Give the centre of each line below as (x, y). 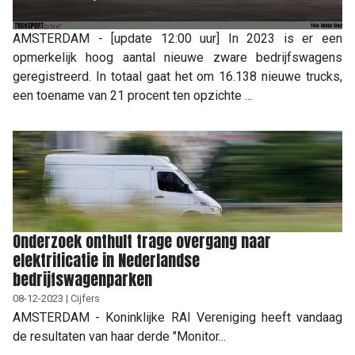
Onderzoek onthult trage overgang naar (142, 241)
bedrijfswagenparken (82, 279)
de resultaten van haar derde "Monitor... (119, 336)
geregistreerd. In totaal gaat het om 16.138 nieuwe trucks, (177, 76)
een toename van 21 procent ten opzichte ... (132, 95)
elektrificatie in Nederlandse (106, 260)
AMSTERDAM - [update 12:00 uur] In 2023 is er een (177, 38)
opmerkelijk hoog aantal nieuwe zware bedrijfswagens (177, 57)
